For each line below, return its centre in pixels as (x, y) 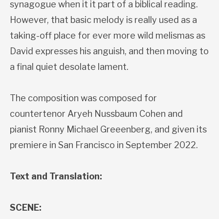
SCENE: (26, 208)
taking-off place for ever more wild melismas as (108, 36)
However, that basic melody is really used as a (103, 20)
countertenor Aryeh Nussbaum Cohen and (96, 114)
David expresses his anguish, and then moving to (109, 51)
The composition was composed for (83, 98)
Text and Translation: (56, 176)
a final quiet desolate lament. (69, 67)
